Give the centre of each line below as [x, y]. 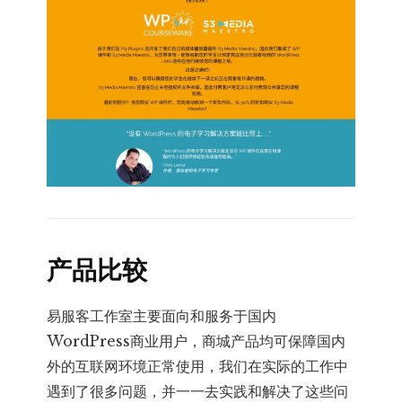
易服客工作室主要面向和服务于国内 [162, 315]
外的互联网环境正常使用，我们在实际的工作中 [198, 366]
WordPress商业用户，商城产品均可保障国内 [197, 341]
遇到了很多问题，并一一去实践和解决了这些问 [198, 391]
